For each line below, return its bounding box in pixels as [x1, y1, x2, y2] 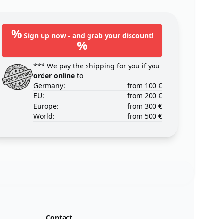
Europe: [33, 101, 59, 111]
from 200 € [127, 91, 162, 101]
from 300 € [127, 101, 162, 111]
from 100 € [127, 81, 162, 90]
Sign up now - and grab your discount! [22, 31, 153, 41]
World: [33, 111, 55, 121]
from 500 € [127, 111, 162, 121]
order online [33, 71, 75, 81]
